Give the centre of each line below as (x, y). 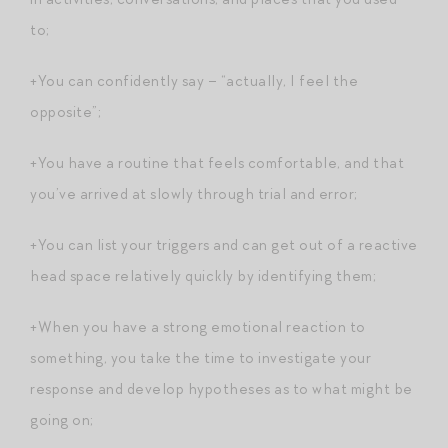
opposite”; (65, 111)
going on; (62, 419)
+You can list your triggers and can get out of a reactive (224, 244)
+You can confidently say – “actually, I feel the (194, 80)
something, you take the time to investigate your (200, 357)
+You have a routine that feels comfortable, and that (217, 162)
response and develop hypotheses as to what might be (221, 388)
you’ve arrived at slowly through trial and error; (194, 193)
